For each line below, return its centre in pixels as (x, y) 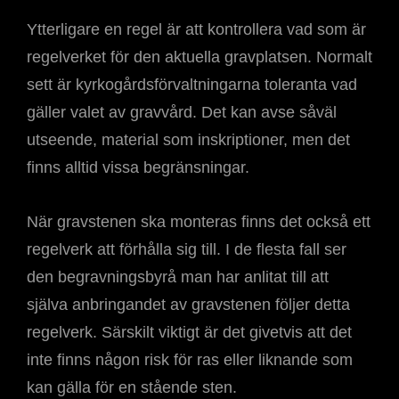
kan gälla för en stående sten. (132, 387)
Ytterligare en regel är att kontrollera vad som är (196, 29)
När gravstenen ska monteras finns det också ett (199, 222)
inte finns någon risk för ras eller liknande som (190, 360)
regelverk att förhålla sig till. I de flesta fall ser (187, 249)
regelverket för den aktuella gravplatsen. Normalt (199, 57)
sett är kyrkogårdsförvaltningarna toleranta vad (192, 85)
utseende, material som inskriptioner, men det (188, 140)
